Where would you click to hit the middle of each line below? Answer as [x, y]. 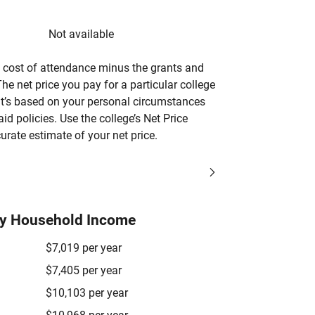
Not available [81, 34]
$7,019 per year [84, 248]
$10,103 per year [87, 293]
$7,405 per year [84, 270]
